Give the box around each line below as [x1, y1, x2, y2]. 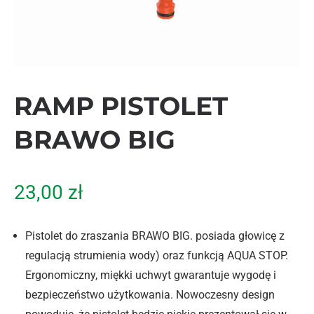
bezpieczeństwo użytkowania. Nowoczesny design [25, 288, 275, 301]
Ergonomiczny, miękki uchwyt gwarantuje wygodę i [25, 268, 276, 282]
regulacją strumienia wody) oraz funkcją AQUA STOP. [25, 249, 288, 262]
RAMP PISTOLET [14, 90, 228, 121]
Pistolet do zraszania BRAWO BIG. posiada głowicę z [25, 229, 285, 243]
